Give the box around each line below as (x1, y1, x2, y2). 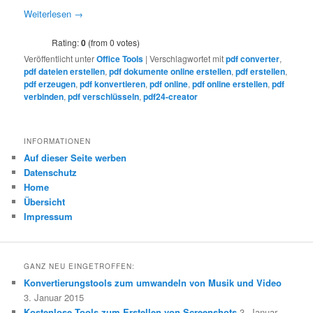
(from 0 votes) (86, 36, 140, 48)
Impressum (24, 209, 73, 223)
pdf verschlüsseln (68, 89, 140, 103)
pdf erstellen (235, 64, 286, 78)
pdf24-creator (143, 89, 198, 103)
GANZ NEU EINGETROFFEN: (24, 261, 136, 272)
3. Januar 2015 (24, 291, 85, 305)
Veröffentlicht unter (24, 52, 95, 64)
